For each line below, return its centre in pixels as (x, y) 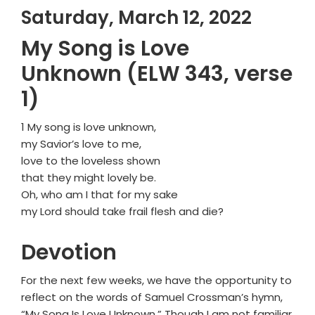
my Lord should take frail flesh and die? (122, 212)
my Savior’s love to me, (81, 144)
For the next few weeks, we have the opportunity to (156, 281)
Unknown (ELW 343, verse (157, 74)
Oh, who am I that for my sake (99, 195)
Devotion (69, 253)
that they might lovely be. (89, 178)
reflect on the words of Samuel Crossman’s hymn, (152, 297)
